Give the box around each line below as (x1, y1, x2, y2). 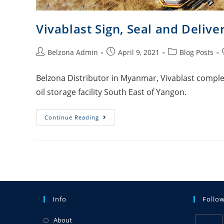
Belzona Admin (47, 47, 98, 57)
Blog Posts (179, 47, 213, 57)
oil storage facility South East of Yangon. (36, 86, 186, 98)
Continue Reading (44, 113, 99, 121)
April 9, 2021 (118, 47, 159, 57)
